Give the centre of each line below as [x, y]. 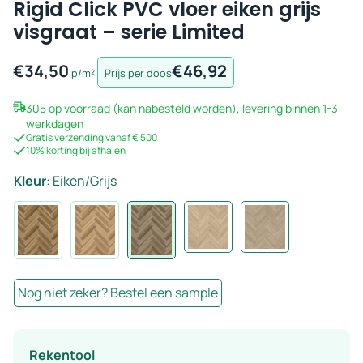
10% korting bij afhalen [76, 151]
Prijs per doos [138, 73]
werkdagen [55, 124]
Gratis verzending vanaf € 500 [92, 138]
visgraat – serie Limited [129, 32]
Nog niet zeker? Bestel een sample [118, 293]
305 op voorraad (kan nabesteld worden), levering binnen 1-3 [182, 109]
